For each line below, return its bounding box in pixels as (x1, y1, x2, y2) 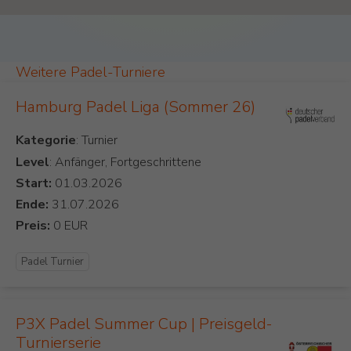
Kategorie (16, 132, 76, 150)
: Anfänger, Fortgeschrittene (49, 154, 201, 172)
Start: (16, 175, 52, 193)
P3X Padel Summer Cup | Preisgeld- (16, 313, 272, 335)
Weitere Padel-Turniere (16, 63, 165, 82)
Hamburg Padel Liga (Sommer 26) (16, 96, 255, 118)
